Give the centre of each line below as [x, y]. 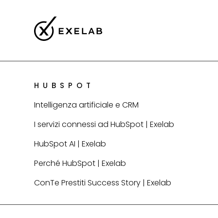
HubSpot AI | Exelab [70, 144]
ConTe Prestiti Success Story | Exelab [103, 183]
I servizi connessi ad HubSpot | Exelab [104, 125]
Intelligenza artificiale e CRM [86, 105]
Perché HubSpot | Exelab [80, 163]
